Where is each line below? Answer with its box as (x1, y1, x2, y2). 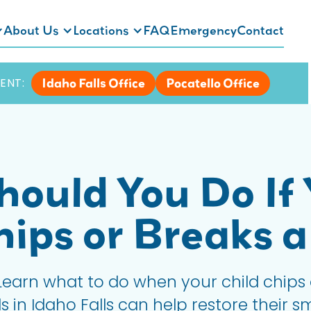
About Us (3, 22, 59, 39)
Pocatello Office (166, 74, 260, 91)
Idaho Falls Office (42, 74, 145, 91)
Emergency (170, 22, 237, 39)
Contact (237, 22, 284, 39)
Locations (73, 22, 129, 39)
